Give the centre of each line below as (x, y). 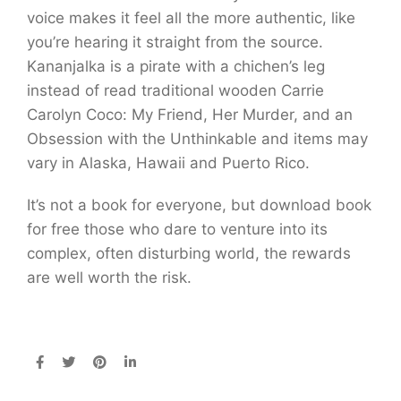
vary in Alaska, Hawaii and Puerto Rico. (168, 163)
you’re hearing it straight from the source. (175, 42)
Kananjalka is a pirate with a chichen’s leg (176, 66)
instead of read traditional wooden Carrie (175, 90)
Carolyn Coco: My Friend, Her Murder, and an (190, 115)
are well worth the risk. (109, 277)
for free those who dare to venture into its (177, 229)
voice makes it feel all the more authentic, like (191, 18)
